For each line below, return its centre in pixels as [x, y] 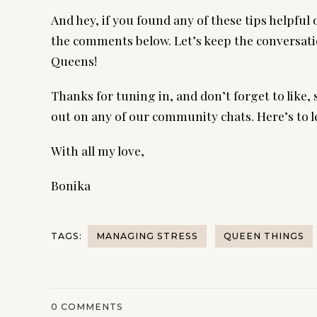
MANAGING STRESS [147, 236]
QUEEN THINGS [264, 236]
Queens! [74, 60]
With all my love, [98, 150]
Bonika [71, 185]
